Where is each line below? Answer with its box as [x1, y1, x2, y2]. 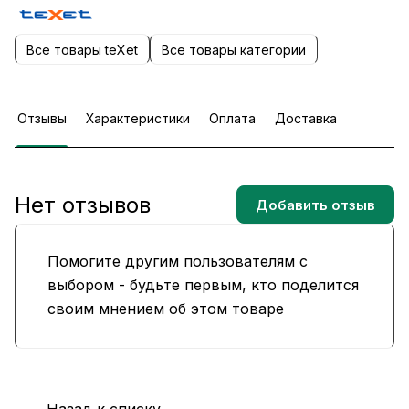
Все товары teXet [26, 41, 138, 58]
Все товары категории [162, 41, 306, 58]
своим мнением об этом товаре [47, 299, 284, 319]
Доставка [275, 110, 337, 127]
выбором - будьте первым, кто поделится [47, 276, 359, 295]
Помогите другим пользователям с [47, 252, 308, 271]
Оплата [209, 110, 256, 127]
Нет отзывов [15, 191, 151, 218]
